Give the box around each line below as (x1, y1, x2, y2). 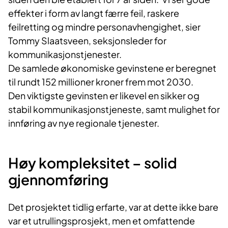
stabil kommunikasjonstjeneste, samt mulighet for (8, 103, 220, 116)
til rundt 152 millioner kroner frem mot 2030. (8, 76, 193, 88)
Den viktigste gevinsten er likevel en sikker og (8, 90, 199, 102)
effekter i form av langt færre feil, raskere (8, 7, 179, 19)
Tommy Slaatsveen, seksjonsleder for (8, 35, 166, 47)
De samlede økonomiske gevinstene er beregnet (8, 62, 216, 74)
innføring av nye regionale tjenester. (8, 117, 159, 129)
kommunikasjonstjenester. (8, 48, 122, 61)
